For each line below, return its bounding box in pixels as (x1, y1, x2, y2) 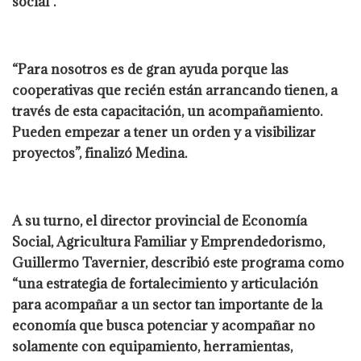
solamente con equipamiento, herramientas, (12, 337, 293, 355)
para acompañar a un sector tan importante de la (12, 295, 322, 313)
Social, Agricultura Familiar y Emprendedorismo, (12, 232, 325, 251)
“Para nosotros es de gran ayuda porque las (12, 60, 288, 78)
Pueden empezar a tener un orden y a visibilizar (12, 122, 316, 141)
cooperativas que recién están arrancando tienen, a (12, 81, 338, 99)
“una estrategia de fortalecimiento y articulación (12, 274, 318, 293)
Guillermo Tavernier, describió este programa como (12, 253, 344, 272)
